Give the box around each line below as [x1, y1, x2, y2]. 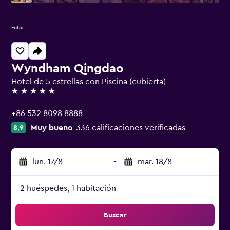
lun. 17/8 [32, 158, 63, 166]
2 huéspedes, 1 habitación [20, 184, 116, 193]
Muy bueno [31, 124, 73, 132]
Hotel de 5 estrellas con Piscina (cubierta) [11, 78, 166, 86]
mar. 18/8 [138, 158, 172, 166]
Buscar [104, 212, 126, 219]
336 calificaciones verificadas [76, 124, 185, 132]
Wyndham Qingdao [11, 63, 124, 75]
